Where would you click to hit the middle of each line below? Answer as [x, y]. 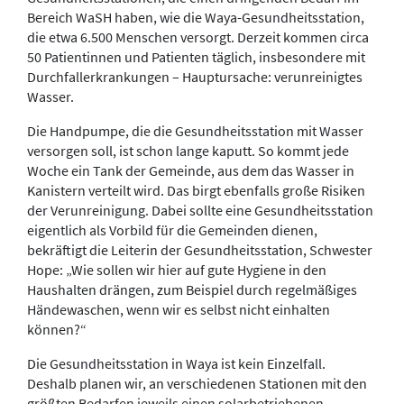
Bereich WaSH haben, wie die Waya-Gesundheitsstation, [196, 17]
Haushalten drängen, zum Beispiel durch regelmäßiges [192, 289]
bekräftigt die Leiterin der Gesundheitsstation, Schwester [200, 249]
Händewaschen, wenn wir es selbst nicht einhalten [179, 309]
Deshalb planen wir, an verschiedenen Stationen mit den [197, 383]
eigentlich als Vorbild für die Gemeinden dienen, [172, 230]
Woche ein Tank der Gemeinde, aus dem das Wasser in [191, 170]
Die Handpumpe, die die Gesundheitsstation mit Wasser [195, 130]
